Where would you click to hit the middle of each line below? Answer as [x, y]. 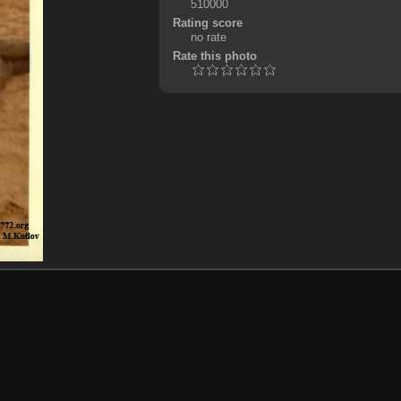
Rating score [207, 23]
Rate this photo [214, 56]
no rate [208, 38]
